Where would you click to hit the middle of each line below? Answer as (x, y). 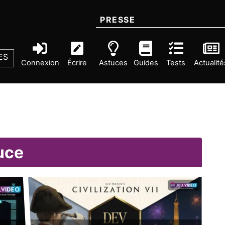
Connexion (40, 63)
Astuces (113, 63)
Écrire (77, 63)
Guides (146, 63)
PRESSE (118, 20)
